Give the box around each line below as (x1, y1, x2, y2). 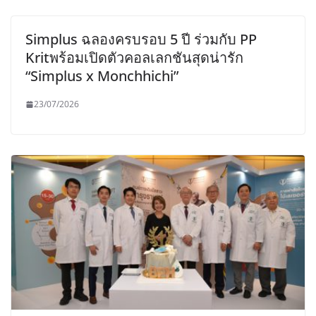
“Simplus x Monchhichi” (25, 66, 178, 85)
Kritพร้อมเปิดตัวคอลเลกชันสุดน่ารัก (25, 48, 243, 67)
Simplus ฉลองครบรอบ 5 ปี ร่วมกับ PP (25, 30, 257, 49)
